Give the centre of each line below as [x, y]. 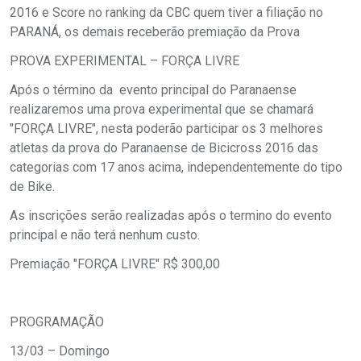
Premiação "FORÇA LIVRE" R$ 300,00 [115, 263]
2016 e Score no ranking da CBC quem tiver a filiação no [166, 12]
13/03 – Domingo [60, 351]
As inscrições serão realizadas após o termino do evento [171, 215]
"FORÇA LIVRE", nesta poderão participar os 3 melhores [166, 128]
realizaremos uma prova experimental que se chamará [162, 109]
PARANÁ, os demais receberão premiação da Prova [155, 31]
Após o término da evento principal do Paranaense [153, 89]
